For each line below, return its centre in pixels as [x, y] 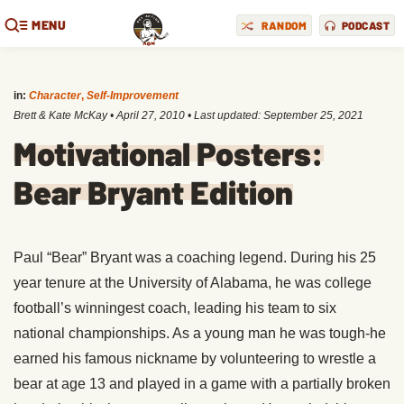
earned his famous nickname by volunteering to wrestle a [195, 358]
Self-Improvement [133, 96]
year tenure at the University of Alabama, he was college [193, 283]
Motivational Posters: [169, 153]
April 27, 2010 [151, 115]
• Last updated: [224, 115]
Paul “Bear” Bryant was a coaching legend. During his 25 [195, 257]
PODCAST [365, 25]
